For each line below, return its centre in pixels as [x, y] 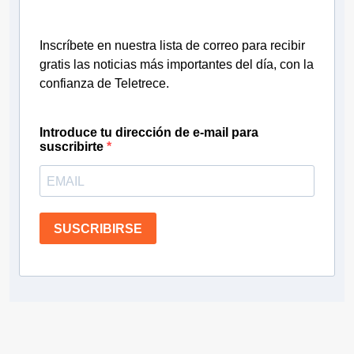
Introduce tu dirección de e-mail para [149, 133]
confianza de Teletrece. [104, 84]
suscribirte [73, 147]
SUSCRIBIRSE [98, 228]
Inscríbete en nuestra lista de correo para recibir [172, 46]
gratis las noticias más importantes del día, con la [177, 65]
